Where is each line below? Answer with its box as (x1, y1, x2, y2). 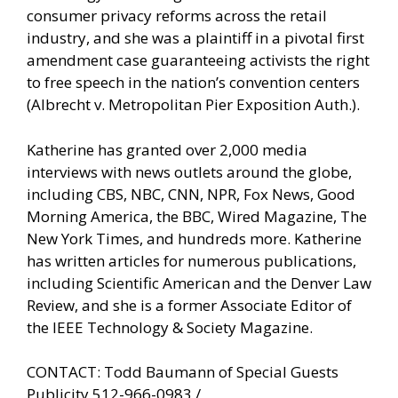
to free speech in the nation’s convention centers (27, 72, 360, 93)
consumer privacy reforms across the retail (27, 5, 327, 27)
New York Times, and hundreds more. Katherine (27, 227, 362, 249)
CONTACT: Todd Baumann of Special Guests (27, 362, 338, 383)
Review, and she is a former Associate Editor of (27, 294, 352, 315)
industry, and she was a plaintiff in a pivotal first (27, 28, 364, 49)
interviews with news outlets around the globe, (27, 161, 352, 182)
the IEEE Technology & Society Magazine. (27, 316, 313, 338)
